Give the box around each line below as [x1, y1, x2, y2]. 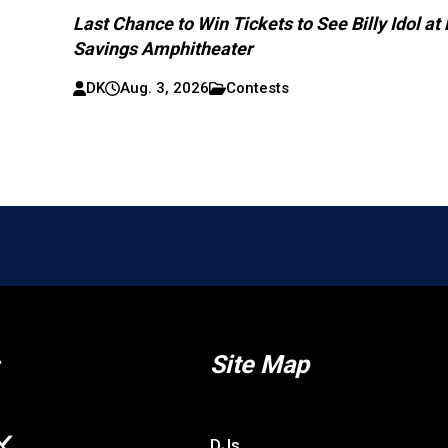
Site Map [210, 349, 310, 379]
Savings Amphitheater [73, 37, 254, 59]
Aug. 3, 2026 [120, 78, 210, 97]
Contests [226, 78, 290, 97]
